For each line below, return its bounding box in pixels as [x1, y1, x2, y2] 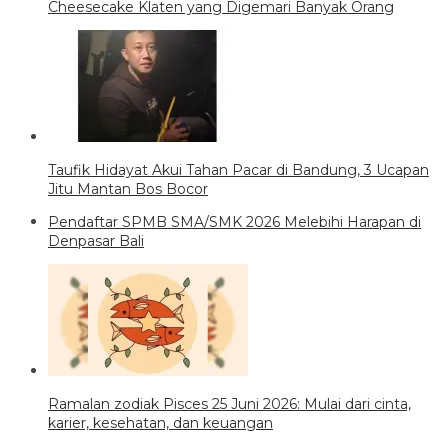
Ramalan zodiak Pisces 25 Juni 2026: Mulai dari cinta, [48, 394, 411, 413]
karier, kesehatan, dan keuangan [48, 413, 273, 432]
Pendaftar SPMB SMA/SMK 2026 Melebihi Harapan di [48, 212, 421, 231]
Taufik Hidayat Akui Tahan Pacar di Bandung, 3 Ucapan [48, 160, 429, 179]
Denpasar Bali [48, 231, 144, 250]
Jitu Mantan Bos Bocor [48, 179, 208, 198]
